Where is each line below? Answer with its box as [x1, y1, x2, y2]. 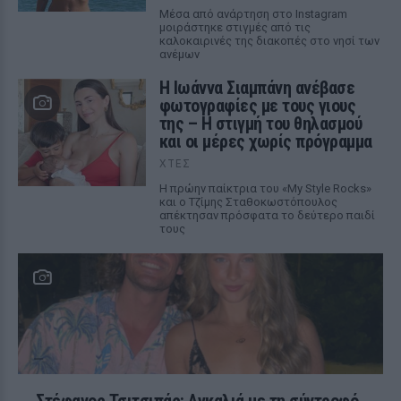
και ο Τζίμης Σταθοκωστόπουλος [158, 195, 337, 209]
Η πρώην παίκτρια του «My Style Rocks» [158, 182, 371, 195]
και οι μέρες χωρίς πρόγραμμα [158, 131, 372, 152]
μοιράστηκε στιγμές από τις [158, 21, 311, 34]
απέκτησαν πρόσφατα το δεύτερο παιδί [158, 209, 375, 222]
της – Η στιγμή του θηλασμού [158, 113, 363, 134]
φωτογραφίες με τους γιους [158, 95, 356, 116]
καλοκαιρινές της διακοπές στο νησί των [158, 34, 380, 47]
